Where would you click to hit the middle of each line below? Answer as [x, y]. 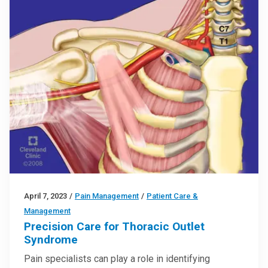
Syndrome [51, 239]
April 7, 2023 [45, 196]
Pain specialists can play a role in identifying [117, 258]
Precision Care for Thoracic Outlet [114, 226]
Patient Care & [172, 196]
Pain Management [107, 196]
